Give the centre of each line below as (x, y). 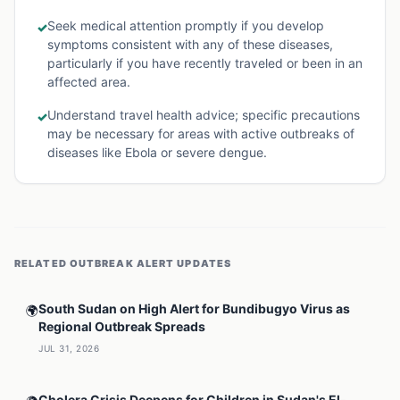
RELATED (42, 263)
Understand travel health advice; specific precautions (204, 115)
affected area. (89, 82)
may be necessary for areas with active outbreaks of (201, 133)
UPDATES (203, 263)
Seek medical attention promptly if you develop (186, 25)
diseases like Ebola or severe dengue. (157, 152)
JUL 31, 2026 (69, 348)
